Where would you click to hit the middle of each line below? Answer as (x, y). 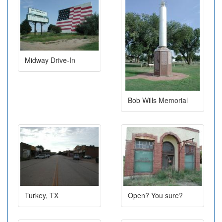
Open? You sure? (155, 195)
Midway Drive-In (50, 60)
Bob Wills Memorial (158, 100)
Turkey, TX (42, 195)
